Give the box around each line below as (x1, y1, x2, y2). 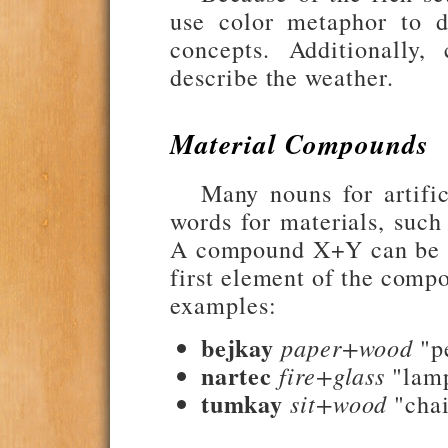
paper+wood (281, 330, 414, 364)
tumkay (200, 385, 284, 421)
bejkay (200, 329, 275, 365)
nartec (200, 357, 273, 393)
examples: (170, 287, 277, 321)
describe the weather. (170, 59, 394, 93)
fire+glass (279, 358, 386, 392)
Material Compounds (170, 124, 429, 164)
